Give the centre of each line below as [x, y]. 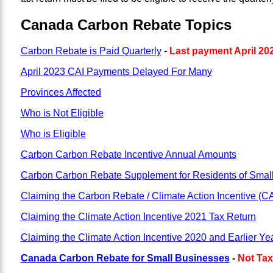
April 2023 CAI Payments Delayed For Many [116, 71]
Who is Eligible [53, 133]
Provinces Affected [61, 92]
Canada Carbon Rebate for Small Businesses [125, 258]
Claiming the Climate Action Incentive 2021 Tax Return [138, 216]
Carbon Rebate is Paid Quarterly [91, 51]
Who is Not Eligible [62, 113]
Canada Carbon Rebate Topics [126, 24]
